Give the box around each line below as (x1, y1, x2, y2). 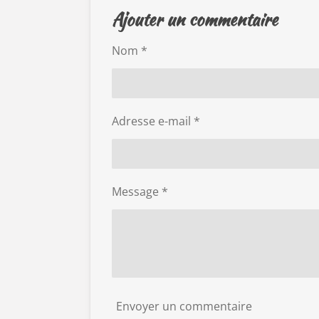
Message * (112, 183, 168, 199)
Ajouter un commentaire (112, 6, 278, 32)
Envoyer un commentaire (116, 298, 252, 315)
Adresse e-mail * (112, 113, 200, 129)
